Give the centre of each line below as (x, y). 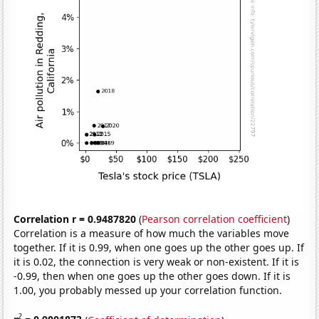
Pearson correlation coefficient (215, 219)
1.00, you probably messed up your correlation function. (148, 290)
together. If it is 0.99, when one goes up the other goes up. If (159, 247)
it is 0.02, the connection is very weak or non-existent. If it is (157, 261)
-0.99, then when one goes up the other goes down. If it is (152, 276)
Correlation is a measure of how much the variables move (152, 233)
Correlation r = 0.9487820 (75, 219)
